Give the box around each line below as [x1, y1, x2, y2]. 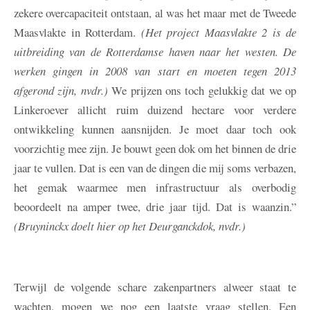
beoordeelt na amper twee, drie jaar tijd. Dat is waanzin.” [14, 199, 296, 215]
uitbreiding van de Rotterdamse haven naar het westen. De [14, 44, 296, 60]
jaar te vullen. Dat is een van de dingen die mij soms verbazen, [14, 160, 296, 176]
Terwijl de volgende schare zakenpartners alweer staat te [14, 279, 296, 295]
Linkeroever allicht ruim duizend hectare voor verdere [14, 102, 296, 118]
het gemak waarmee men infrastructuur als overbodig [14, 179, 296, 196]
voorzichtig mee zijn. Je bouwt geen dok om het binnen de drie [14, 140, 296, 157]
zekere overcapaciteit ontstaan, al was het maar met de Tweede [14, 5, 296, 21]
